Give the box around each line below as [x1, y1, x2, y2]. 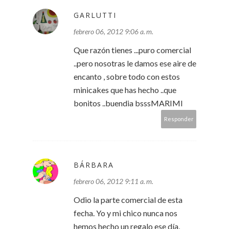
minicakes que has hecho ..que [74, 85, 176, 95]
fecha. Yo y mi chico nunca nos [74, 208, 177, 218]
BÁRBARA [74, 160, 114, 170]
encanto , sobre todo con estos [74, 72, 180, 82]
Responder [164, 116, 194, 123]
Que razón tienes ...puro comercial [74, 45, 191, 55]
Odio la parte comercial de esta [74, 195, 182, 205]
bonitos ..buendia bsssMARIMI [74, 98, 183, 108]
